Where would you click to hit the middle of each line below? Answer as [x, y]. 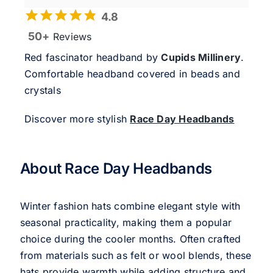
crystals [42, 90]
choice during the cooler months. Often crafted [130, 239]
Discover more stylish [77, 119]
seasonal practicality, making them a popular [126, 222]
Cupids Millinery [201, 57]
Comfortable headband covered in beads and [132, 73]
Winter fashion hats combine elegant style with [130, 206]
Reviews [71, 36]
